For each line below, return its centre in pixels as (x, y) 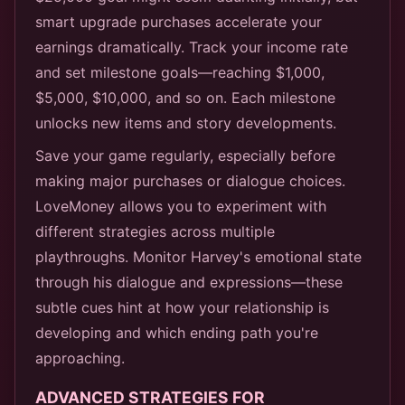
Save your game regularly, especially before (185, 155)
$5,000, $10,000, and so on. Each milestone (185, 97)
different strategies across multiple (155, 231)
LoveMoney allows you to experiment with (181, 206)
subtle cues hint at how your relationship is (182, 307)
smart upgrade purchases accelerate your (179, 21)
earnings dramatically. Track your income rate (192, 47)
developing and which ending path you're (177, 332)
